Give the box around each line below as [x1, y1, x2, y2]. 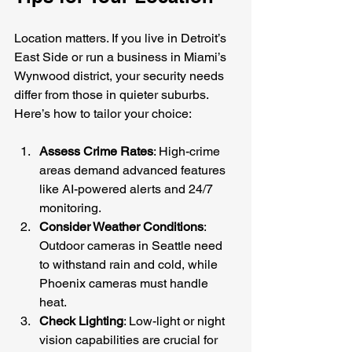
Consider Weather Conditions [39, 218, 203, 234]
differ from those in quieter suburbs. [14, 86, 211, 102]
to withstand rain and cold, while [39, 256, 221, 272]
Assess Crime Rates [39, 143, 153, 159]
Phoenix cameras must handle [39, 275, 211, 291]
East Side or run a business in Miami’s [14, 49, 229, 64]
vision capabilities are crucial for [39, 332, 221, 347]
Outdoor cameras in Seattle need [39, 237, 225, 253]
